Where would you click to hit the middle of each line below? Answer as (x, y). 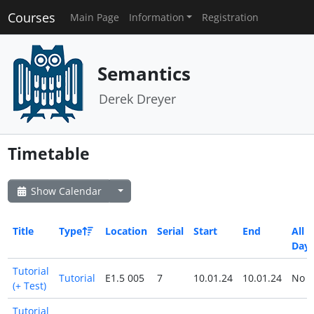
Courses (31, 17)
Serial (170, 231)
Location (126, 231)
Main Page (94, 18)
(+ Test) (29, 286)
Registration (231, 18)
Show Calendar (64, 191)
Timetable (48, 153)
